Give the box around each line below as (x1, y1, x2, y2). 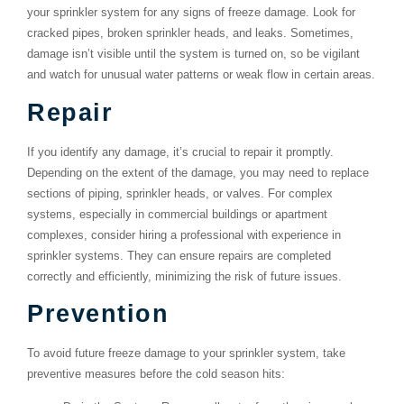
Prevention (27, 299, 169, 328)
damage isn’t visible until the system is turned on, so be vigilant (27, 47, 360, 61)
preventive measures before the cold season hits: (27, 367, 285, 381)
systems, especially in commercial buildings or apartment (27, 207, 327, 221)
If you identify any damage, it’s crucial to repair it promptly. (27, 144, 334, 159)
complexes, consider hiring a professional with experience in (27, 227, 341, 242)
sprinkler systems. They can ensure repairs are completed (27, 248, 331, 262)
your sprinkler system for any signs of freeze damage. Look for (27, 5, 355, 20)
